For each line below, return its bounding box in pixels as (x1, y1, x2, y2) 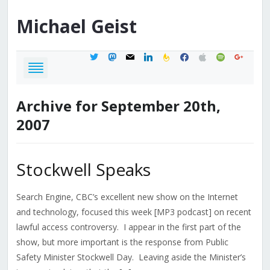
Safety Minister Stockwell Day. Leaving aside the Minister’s (16, 251, 246, 263)
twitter (88, 49, 114, 61)
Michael (16, 14, 86, 39)
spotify (215, 49, 242, 61)
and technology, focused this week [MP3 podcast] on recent (16, 206, 251, 218)
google (233, 49, 260, 61)
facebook (178, 49, 216, 61)
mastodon (106, 49, 147, 61)
